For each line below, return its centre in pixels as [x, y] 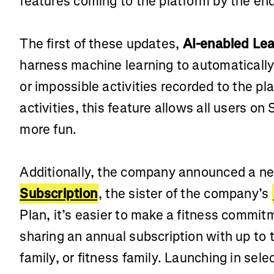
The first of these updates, [101, 43]
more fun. [48, 129]
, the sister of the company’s [185, 193]
